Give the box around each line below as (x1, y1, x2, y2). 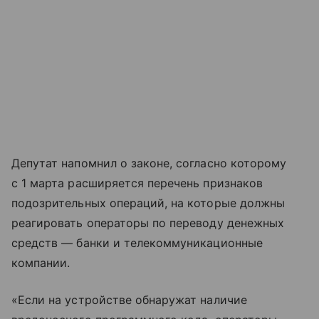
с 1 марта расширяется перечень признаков (11, 176, 263, 191)
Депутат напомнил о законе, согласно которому (11, 156, 287, 171)
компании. (11, 256, 70, 271)
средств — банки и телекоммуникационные (11, 236, 263, 251)
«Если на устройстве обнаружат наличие (11, 293, 247, 308)
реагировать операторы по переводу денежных (11, 216, 285, 231)
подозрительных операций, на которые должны (11, 196, 286, 211)
